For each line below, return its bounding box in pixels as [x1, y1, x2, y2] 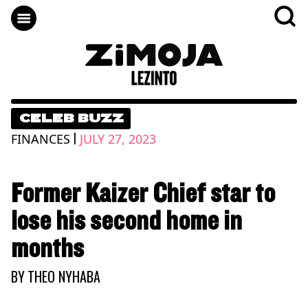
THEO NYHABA [27, 265, 100, 287]
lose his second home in [11, 206, 242, 236]
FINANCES [11, 130, 70, 147]
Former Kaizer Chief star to [11, 178, 275, 209]
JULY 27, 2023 [80, 130, 156, 147]
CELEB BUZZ [19, 111, 124, 125]
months [11, 233, 84, 264]
